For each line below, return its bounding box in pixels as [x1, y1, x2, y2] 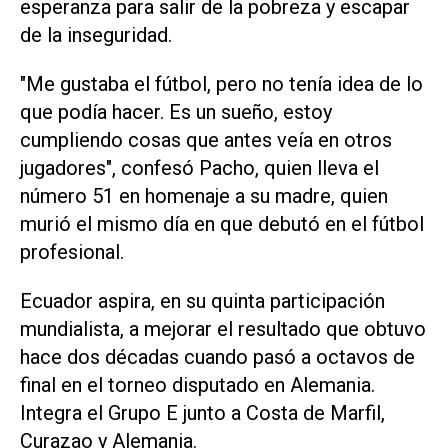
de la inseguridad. [20, 23, 172, 48]
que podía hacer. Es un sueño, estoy [20, 99, 332, 124]
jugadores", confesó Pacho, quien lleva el [20, 155, 379, 180]
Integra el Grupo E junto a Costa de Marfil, [20, 400, 385, 425]
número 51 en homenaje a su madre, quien [20, 183, 388, 208]
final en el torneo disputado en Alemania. [20, 372, 375, 397]
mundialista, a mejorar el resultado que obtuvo [20, 316, 426, 341]
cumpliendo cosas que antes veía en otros [20, 127, 392, 152]
